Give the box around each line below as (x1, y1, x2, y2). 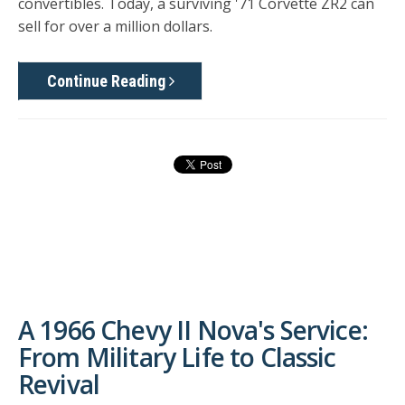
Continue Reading (47, 71, 169, 90)
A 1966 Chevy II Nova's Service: (18, 312, 368, 347)
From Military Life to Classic (18, 339, 336, 374)
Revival (18, 366, 100, 401)
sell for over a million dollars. (18, 16, 212, 37)
